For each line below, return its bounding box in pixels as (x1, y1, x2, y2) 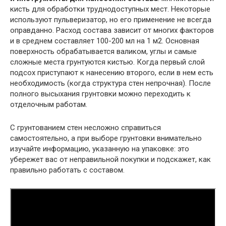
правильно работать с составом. (10, 165, 125, 175)
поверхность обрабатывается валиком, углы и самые (10, 47, 197, 56)
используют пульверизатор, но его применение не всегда (10, 15, 211, 24)
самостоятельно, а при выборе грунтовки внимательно (10, 134, 202, 143)
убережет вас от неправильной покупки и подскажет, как (10, 155, 211, 164)
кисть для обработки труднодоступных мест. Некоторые (10, 5, 210, 14)
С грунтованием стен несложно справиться (10, 123, 161, 132)
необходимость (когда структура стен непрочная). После (10, 79, 211, 88)
